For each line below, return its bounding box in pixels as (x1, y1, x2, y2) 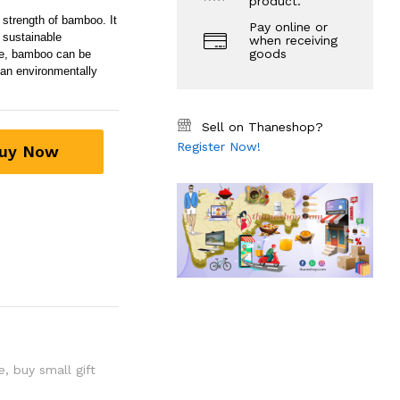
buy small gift (12, 362, 96, 377)
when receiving (249, 33, 338, 47)
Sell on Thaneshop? (202, 120, 324, 134)
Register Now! (177, 139, 262, 154)
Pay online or (249, 20, 329, 34)
